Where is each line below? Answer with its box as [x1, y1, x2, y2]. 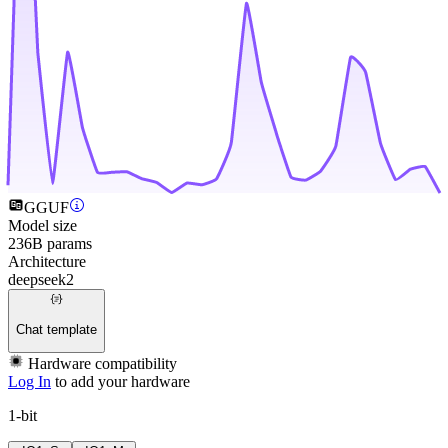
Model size [8, 217, 77, 235]
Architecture [8, 253, 86, 271]
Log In [8, 373, 51, 391]
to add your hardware [55, 373, 190, 391]
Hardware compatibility [28, 355, 177, 373]
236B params [8, 235, 92, 253]
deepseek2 [8, 271, 74, 289]
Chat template [16, 321, 97, 337]
